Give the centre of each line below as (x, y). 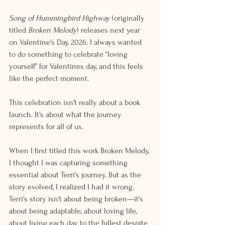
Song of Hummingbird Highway (60, 18)
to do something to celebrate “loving (69, 54)
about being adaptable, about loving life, (74, 211)
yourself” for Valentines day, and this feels (77, 66)
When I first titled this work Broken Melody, (80, 151)
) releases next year (109, 30)
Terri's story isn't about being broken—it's (77, 199)
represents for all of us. (46, 127)
